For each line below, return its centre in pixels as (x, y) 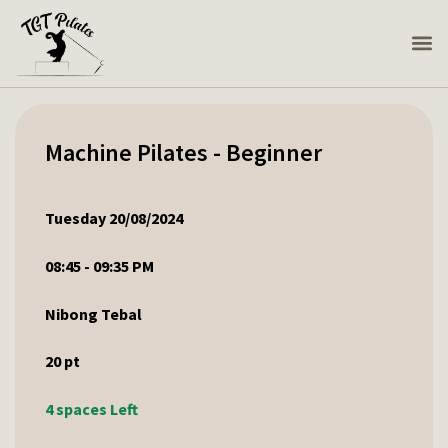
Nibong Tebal (93, 313)
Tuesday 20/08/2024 (114, 218)
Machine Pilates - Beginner (183, 153)
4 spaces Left (91, 408)
